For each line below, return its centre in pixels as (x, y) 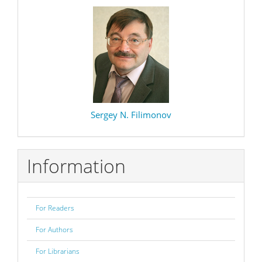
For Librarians (58, 251)
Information (76, 166)
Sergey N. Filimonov (131, 115)
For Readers (55, 208)
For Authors (54, 230)
